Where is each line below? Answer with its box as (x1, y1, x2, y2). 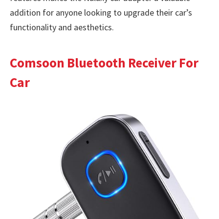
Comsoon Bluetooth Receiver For (10, 54, 198, 71)
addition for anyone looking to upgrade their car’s (10, 7, 192, 19)
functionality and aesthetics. (10, 22, 114, 33)
